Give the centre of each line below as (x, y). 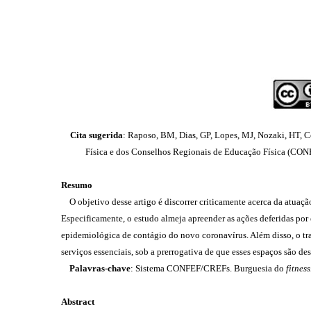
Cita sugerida (96, 135)
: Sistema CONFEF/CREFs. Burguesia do (208, 268)
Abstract (78, 302)
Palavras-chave (96, 268)
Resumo (77, 185)
